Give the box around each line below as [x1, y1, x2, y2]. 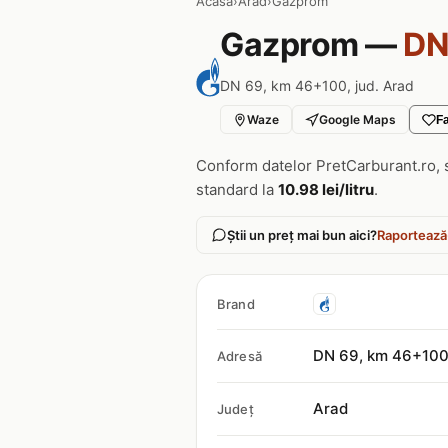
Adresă [217, 348, 262, 364]
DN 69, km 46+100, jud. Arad [220, 77, 414, 94]
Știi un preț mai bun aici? [227, 227, 377, 243]
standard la [196, 180, 278, 199]
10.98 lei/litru [278, 180, 374, 199]
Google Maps [319, 112, 396, 127]
